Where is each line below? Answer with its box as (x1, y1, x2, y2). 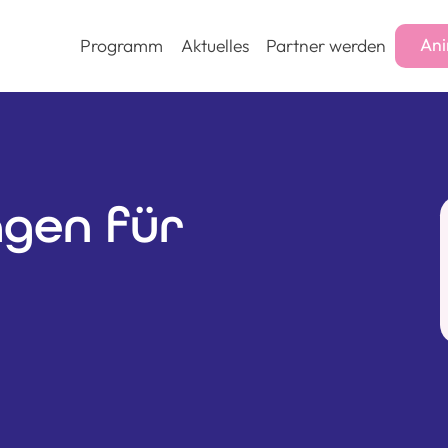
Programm (79, 34, 163, 58)
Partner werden (266, 34, 387, 58)
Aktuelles (180, 34, 249, 58)
